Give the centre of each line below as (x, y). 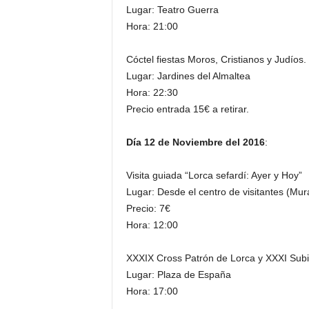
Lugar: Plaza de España (178, 275)
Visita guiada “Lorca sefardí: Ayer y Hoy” (214, 175)
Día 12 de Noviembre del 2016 (195, 142)
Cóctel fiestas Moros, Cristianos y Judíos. (216, 59)
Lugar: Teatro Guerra (172, 10)
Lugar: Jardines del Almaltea (188, 76)
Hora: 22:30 (152, 92)
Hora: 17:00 (152, 291)
